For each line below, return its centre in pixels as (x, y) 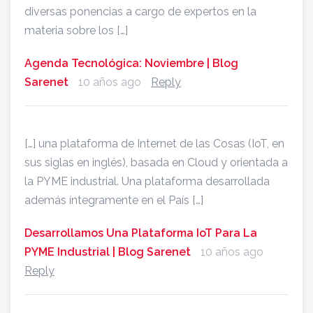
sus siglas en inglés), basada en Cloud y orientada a (156, 163)
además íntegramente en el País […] (114, 201)
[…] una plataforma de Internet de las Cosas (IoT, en (154, 144)
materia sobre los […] (76, 31)
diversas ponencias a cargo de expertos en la (140, 12)
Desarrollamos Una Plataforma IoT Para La (141, 233)
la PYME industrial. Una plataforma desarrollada (147, 182)
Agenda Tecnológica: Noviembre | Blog (131, 64)
